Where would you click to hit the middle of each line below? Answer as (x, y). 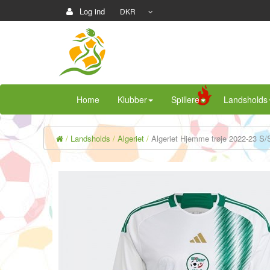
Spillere (185, 99)
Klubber (132, 99)
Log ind (91, 11)
